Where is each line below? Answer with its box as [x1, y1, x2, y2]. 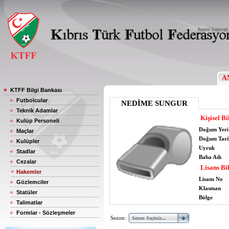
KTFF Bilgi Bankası [10, 87, 62, 93]
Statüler [16, 189, 37, 195]
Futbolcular [16, 97, 48, 103]
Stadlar [16, 148, 35, 154]
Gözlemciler [16, 179, 49, 185]
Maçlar [16, 128, 34, 134]
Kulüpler [16, 138, 39, 144]
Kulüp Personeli [16, 118, 59, 124]
